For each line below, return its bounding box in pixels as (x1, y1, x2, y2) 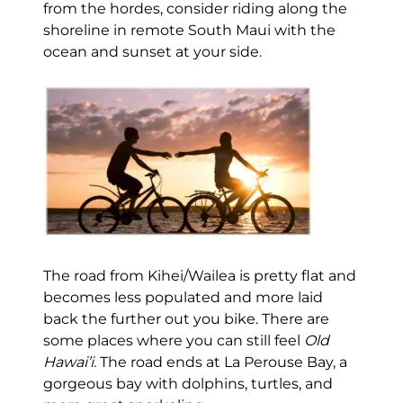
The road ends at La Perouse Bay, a (95, 353, 347, 371)
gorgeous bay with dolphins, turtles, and (42, 374, 333, 392)
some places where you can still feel (42, 331, 304, 349)
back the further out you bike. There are (42, 309, 329, 327)
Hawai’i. (42, 353, 96, 371)
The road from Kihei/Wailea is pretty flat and (42, 266, 356, 284)
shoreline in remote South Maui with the (42, 21, 336, 39)
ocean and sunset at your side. (42, 42, 265, 60)
